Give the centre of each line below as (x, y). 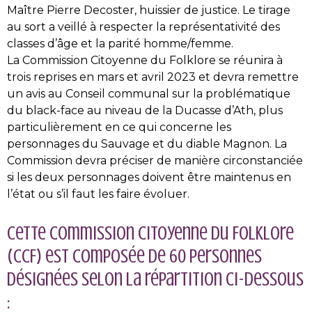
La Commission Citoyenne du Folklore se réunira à (145, 60)
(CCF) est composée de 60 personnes (134, 256)
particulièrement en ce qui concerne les (119, 127)
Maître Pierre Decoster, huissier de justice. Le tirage (149, 10)
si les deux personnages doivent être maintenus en (149, 177)
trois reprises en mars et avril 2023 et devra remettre (153, 77)
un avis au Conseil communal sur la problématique (149, 94)
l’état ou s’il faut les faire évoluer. (98, 194)
